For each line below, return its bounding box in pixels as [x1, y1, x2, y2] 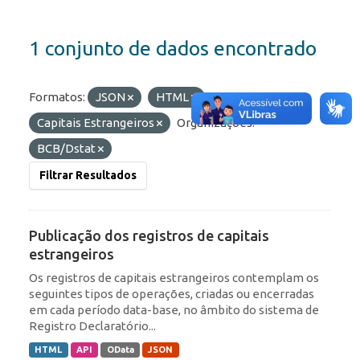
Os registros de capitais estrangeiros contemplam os [29, 271, 319, 285]
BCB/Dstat [37, 141, 98, 156]
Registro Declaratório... [29, 319, 156, 333]
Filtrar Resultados [39, 169, 137, 182]
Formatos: [29, 90, 85, 104]
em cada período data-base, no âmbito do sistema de [29, 303, 319, 317]
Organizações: [177, 116, 255, 130]
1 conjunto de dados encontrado [29, 37, 317, 60]
